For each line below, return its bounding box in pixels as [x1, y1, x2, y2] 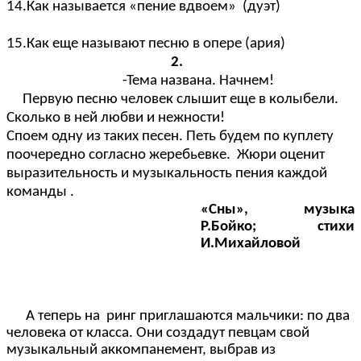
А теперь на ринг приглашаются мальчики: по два [26, 308, 350, 324]
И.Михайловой [201, 235, 301, 251]
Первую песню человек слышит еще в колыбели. [6, 91, 338, 107]
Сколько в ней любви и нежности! [6, 110, 225, 126]
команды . [6, 184, 74, 200]
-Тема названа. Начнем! [6, 73, 274, 89]
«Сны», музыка [201, 201, 355, 218]
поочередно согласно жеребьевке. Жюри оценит [6, 147, 325, 163]
